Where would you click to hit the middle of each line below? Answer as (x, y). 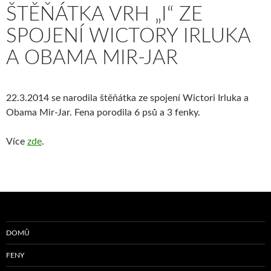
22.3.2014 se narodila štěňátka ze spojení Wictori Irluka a (127, 98)
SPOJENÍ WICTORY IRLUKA (128, 36)
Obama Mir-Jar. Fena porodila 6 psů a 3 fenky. (103, 113)
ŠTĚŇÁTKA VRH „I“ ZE (104, 15)
